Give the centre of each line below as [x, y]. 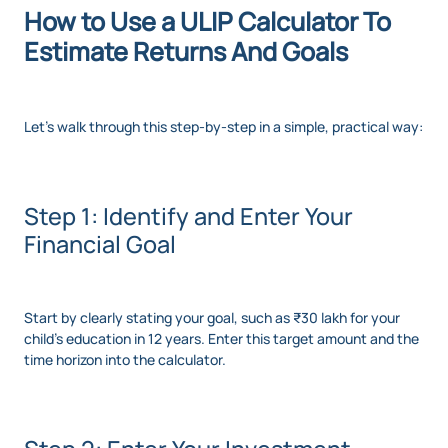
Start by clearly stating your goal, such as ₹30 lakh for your [212, 317]
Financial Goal [100, 243]
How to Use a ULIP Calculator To [207, 21]
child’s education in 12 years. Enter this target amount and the [221, 338]
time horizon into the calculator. [125, 359]
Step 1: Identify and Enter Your [188, 215]
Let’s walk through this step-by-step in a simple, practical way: [223, 126]
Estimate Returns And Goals [186, 51]
